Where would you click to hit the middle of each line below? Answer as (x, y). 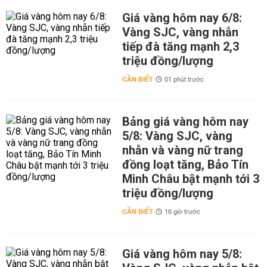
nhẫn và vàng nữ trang (182, 150)
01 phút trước (184, 80)
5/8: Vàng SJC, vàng (177, 136)
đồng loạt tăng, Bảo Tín (185, 164)
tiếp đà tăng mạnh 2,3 (180, 46)
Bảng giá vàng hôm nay (185, 122)
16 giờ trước (182, 212)
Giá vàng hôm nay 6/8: (182, 18)
